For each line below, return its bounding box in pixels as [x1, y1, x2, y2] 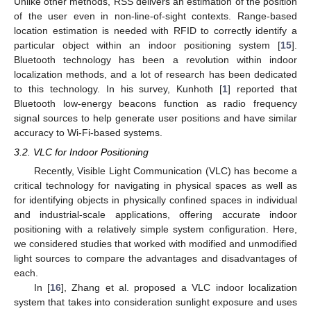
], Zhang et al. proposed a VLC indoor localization [60, 281, 298, 293]
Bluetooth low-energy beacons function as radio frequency [14, 97, 297, 109]
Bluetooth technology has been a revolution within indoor [14, 53, 297, 65]
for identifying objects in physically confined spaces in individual [14, 194, 297, 205]
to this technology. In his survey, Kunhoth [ [14, 83, 223, 94]
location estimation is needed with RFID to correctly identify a [14, 24, 297, 36]
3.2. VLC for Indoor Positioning [14, 146, 149, 158]
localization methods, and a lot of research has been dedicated [14, 68, 297, 80]
